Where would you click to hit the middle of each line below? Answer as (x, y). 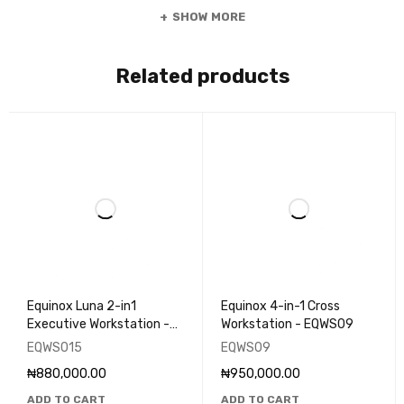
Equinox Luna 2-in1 (82, 307)
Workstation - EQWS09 (287, 325)
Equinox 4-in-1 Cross (280, 307)
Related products (202, 76)
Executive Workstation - (98, 325)
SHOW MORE (208, 16)
